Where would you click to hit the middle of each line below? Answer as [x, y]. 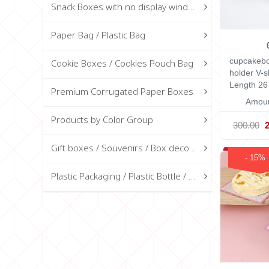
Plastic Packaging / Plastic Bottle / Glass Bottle [192, 177]
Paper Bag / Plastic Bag [98, 35]
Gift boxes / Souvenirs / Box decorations [192, 148]
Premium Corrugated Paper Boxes [122, 92]
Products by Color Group [102, 120]
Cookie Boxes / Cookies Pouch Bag [122, 64]
